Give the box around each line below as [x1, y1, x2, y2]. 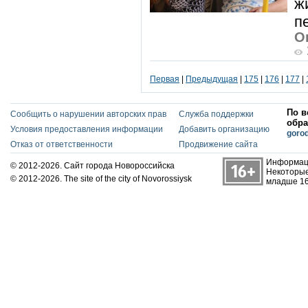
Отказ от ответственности [10, 140, 113, 149]
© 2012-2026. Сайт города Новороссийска [10, 161, 175, 170]
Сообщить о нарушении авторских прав [10, 109, 166, 119]
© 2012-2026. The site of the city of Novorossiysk [10, 174, 192, 184]
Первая [150, 74, 179, 84]
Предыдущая [186, 74, 238, 84]
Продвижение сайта [179, 140, 258, 149]
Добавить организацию [179, 124, 269, 134]
